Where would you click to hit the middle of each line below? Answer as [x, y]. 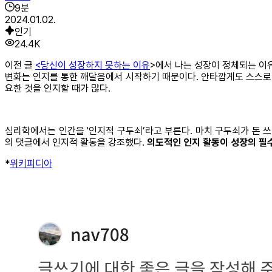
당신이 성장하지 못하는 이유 [95, 65]
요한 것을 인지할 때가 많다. [58, 88]
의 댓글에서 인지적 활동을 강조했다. [76, 142]
